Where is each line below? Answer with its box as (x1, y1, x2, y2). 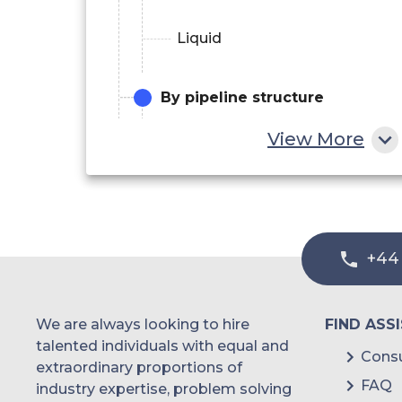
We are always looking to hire (36, 316, 249, 334)
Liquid (177, 29, 222, 47)
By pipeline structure (161, 88, 324, 106)
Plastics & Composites (177, 210, 343, 228)
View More (267, 128, 364, 151)
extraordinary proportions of (36, 359, 242, 377)
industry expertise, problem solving (36, 380, 292, 398)
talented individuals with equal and (36, 337, 289, 355)
